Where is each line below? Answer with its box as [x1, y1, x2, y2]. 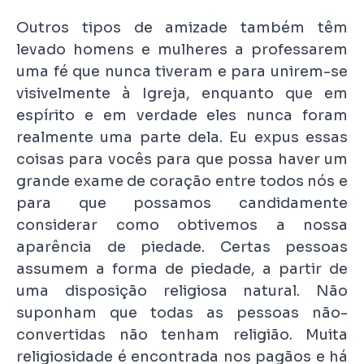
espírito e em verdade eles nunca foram [16, 106, 348, 125]
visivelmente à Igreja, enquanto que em [16, 84, 348, 103]
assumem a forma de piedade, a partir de [16, 260, 348, 279]
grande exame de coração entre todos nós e [16, 172, 348, 191]
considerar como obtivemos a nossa [16, 216, 348, 235]
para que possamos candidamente [16, 194, 348, 213]
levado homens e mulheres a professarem [16, 41, 348, 59]
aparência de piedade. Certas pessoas [16, 238, 348, 257]
